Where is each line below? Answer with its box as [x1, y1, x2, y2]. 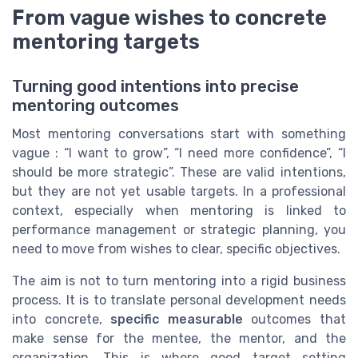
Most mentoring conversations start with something [12, 126, 346, 142]
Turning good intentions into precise [12, 77, 299, 97]
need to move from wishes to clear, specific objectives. [12, 241, 340, 257]
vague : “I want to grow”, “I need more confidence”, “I [12, 145, 346, 161]
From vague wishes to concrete [12, 6, 327, 30]
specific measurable [110, 312, 243, 328]
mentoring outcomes [12, 96, 179, 116]
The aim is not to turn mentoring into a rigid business [12, 273, 346, 289]
